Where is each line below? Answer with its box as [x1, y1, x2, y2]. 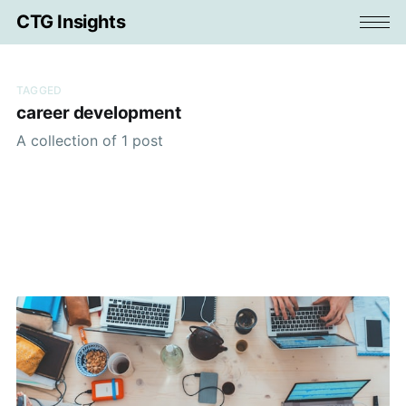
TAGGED [15, 82, 63, 97]
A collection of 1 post [15, 130, 163, 150]
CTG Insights [15, 11, 126, 34]
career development [15, 102, 181, 124]
